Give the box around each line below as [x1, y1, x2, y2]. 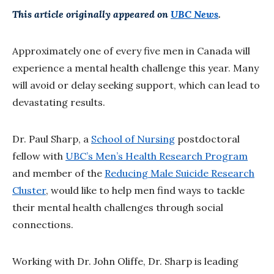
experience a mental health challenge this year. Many [12, 62, 259, 75]
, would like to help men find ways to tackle [46, 184, 245, 197]
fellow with [12, 150, 65, 163]
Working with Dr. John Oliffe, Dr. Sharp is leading [12, 255, 239, 268]
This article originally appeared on [12, 8, 171, 21]
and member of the [12, 167, 105, 180]
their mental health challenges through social [12, 201, 223, 214]
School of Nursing [91, 133, 175, 146]
